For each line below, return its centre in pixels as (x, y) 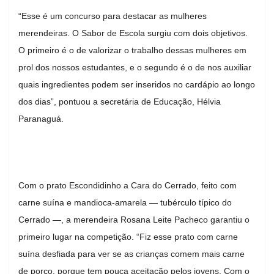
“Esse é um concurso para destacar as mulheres (113, 16)
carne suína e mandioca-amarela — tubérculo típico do (125, 202)
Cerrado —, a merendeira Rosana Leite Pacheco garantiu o (134, 219)
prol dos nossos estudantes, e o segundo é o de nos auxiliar (135, 67)
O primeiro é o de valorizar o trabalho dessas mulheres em (132, 50)
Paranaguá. (41, 118)
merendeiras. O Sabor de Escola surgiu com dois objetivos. (133, 33)
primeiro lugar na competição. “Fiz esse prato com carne (128, 236)
